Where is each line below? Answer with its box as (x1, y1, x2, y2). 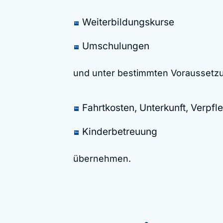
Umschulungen (82, 40, 150, 52)
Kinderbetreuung (82, 125, 158, 137)
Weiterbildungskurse (82, 16, 175, 28)
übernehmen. (73, 153, 131, 164)
